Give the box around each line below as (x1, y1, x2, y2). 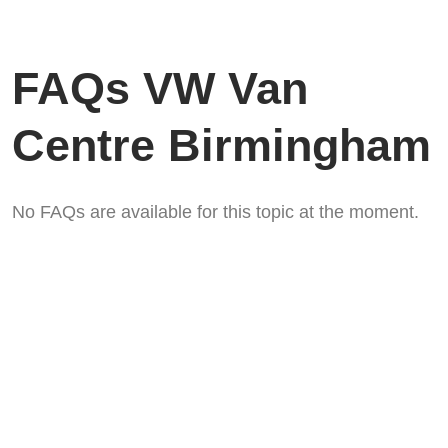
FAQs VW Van (12, 63, 308, 115)
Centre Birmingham (12, 120, 431, 172)
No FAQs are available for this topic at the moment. (12, 201, 419, 222)
